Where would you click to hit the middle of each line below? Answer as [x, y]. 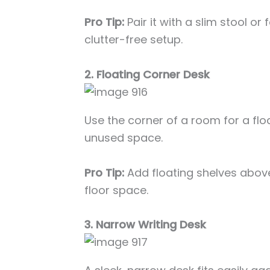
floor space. [117, 190]
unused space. [124, 137]
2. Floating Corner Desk [147, 74]
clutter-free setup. [134, 39]
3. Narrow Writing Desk [146, 225]
